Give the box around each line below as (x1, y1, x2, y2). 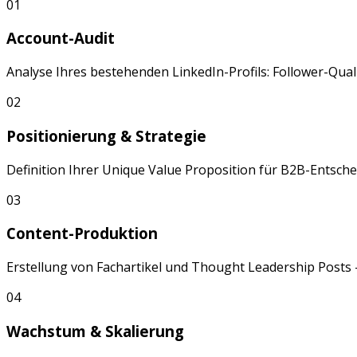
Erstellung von (6, 258, 96, 276)
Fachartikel (96, 258, 162, 276)
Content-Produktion (6, 223, 158, 244)
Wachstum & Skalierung (6, 320, 184, 341)
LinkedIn (172, 63, 224, 81)
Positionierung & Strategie (6, 125, 206, 146)
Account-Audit (6, 28, 115, 49)
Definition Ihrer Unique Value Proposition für (6, 160, 280, 178)
